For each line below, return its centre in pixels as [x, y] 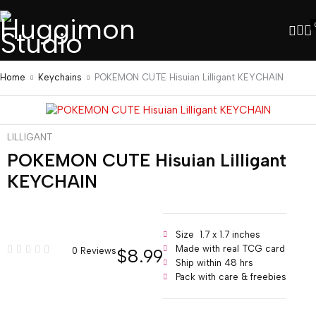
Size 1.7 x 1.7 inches [218, 235]
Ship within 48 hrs [214, 263]
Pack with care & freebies [231, 277]
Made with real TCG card [230, 249]
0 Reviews [94, 251]
